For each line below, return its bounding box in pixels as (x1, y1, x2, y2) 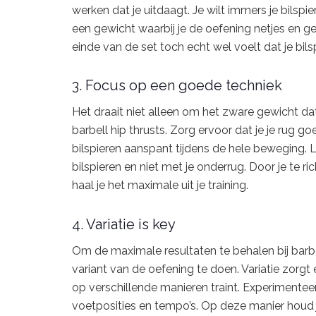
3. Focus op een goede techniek (72, 77, 282, 95)
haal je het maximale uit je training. (72, 178, 248, 193)
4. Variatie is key (72, 215, 176, 233)
